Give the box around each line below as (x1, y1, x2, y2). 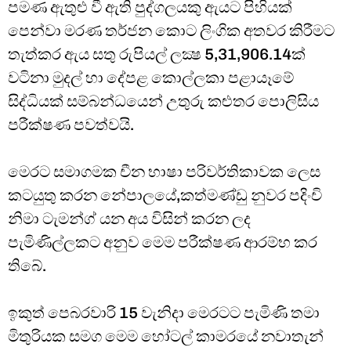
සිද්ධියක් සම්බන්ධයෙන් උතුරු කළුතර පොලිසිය (8, 92, 319, 111)
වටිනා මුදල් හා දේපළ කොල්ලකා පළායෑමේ (8, 68, 294, 88)
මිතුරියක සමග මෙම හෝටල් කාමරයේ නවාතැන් (8, 327, 324, 346)
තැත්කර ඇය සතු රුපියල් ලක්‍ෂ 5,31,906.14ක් (8, 45, 306, 64)
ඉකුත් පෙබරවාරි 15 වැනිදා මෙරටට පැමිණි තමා (8, 303, 320, 323)
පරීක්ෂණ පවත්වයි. (8, 115, 134, 135)
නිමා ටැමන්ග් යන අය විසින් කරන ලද (8, 209, 251, 229)
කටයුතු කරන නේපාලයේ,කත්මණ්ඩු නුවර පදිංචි (8, 186, 322, 205)
